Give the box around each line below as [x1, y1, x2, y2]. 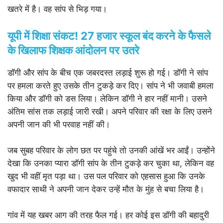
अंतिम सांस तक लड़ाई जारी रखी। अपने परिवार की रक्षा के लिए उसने [7, 106, 212, 116]
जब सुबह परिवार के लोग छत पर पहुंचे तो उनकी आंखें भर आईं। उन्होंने [7, 145, 215, 155]
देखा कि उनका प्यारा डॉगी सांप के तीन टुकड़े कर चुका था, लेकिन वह [7, 158, 214, 168]
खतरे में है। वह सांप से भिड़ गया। [7, 3, 107, 14]
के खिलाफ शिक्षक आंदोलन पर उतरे [7, 43, 139, 57]
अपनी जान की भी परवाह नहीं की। [7, 119, 110, 129]
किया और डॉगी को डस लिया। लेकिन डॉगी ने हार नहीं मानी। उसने [7, 93, 207, 104]
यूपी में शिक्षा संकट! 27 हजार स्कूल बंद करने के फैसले [7, 29, 211, 42]
